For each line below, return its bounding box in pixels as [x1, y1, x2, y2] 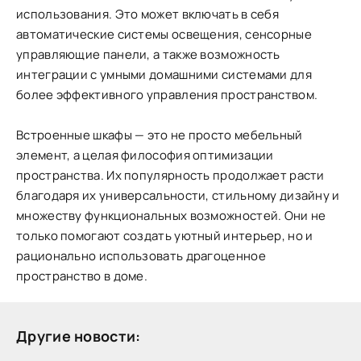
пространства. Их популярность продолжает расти [16, 166, 325, 184]
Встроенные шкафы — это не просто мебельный [16, 126, 303, 143]
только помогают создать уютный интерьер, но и [16, 226, 313, 244]
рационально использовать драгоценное [16, 247, 266, 264]
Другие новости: [16, 326, 141, 346]
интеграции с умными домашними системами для [16, 65, 312, 83]
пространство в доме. [16, 267, 148, 284]
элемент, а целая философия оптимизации [16, 146, 274, 164]
